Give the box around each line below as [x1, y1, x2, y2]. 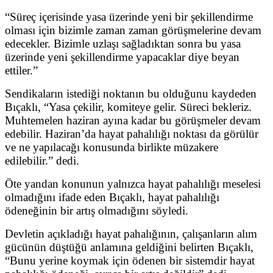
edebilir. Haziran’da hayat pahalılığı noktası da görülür [5, 127, 258, 141]
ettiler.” [5, 64, 38, 77]
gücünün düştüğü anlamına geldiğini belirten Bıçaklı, [5, 241, 253, 254]
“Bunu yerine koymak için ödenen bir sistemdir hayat [5, 254, 255, 268]
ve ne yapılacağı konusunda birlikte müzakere [5, 141, 218, 154]
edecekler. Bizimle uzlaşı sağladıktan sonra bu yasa [5, 37, 241, 51]
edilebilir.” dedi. [5, 154, 79, 168]
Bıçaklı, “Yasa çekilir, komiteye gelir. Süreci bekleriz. [5, 101, 252, 114]
